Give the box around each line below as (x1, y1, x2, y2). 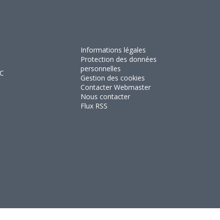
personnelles (81, 63, 121, 73)
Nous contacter (81, 91, 131, 101)
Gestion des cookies (81, 73, 145, 82)
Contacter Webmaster (81, 82, 151, 92)
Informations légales (81, 45, 146, 55)
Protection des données (81, 54, 157, 64)
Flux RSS (81, 101, 108, 110)
